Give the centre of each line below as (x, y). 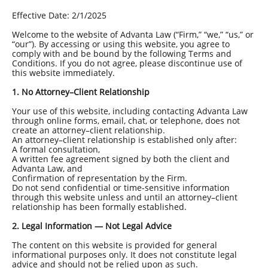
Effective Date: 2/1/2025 (60, 15)
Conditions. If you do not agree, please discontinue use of (127, 63)
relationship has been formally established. (99, 207)
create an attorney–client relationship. (89, 130)
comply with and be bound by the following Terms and (122, 54)
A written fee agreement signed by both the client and (121, 159)
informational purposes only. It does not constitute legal (124, 255)
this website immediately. (63, 73)
